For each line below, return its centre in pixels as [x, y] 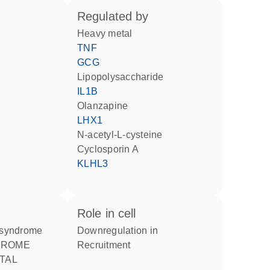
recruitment [108, 245]
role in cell [111, 213]
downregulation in [121, 231]
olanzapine [106, 106]
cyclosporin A [111, 149]
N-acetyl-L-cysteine [124, 135]
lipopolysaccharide [123, 77]
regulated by [117, 16]
